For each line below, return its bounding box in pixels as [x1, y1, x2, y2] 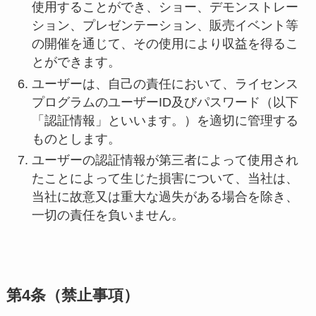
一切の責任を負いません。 [31, 208, 184, 223]
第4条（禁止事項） [6, 287, 139, 305]
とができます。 [31, 55, 121, 70]
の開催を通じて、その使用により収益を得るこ [31, 37, 298, 51]
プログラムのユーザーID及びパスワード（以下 [31, 95, 298, 109]
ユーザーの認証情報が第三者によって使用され [31, 153, 298, 168]
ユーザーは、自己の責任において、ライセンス [31, 76, 298, 91]
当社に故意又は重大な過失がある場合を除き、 [31, 190, 298, 205]
